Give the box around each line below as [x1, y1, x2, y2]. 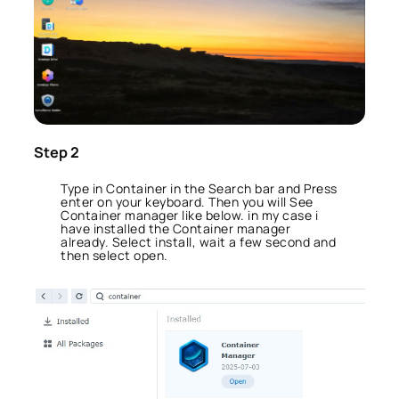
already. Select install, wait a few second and [61, 232, 336, 250]
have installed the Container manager [61, 219, 290, 237]
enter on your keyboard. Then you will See [61, 192, 313, 210]
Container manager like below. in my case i [61, 206, 318, 224]
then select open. [61, 246, 168, 264]
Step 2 [34, 142, 79, 163]
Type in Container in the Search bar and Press [61, 179, 338, 197]
